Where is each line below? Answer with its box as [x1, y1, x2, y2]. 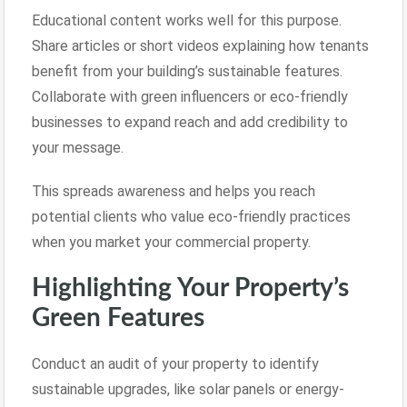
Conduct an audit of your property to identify [32, 354, 319, 372]
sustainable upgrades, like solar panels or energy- [32, 380, 344, 398]
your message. [32, 138, 124, 156]
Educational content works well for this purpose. [32, 11, 342, 29]
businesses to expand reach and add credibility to [32, 113, 348, 131]
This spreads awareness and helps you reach [32, 182, 315, 200]
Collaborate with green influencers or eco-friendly [32, 87, 348, 105]
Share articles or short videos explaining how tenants [32, 36, 369, 55]
